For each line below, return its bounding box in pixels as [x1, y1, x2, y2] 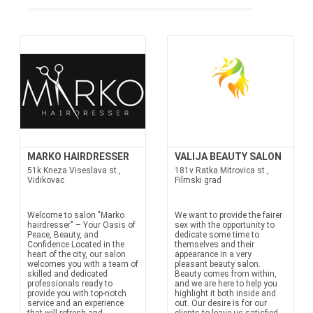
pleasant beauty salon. [175, 259, 261, 269]
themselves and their [175, 240, 254, 249]
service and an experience [27, 298, 124, 308]
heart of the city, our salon [27, 249, 126, 259]
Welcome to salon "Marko [27, 210, 124, 220]
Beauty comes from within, [175, 269, 277, 279]
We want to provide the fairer [175, 210, 282, 220]
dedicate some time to [175, 230, 259, 240]
